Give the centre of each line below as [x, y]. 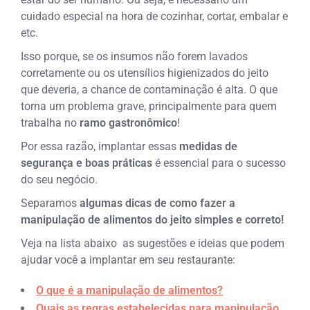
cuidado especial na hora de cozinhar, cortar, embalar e [155, 16]
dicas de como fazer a [181, 203]
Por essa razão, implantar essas [100, 146]
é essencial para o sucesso [219, 163]
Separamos [51, 203]
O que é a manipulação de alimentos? [130, 290]
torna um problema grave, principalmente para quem [149, 106]
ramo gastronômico [129, 123]
